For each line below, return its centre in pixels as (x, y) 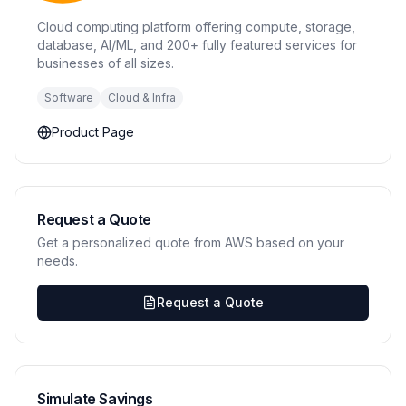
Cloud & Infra (142, 97)
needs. (58, 261)
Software (69, 97)
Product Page (93, 132)
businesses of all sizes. (106, 63)
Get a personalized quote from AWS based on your (191, 242)
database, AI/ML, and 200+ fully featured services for (197, 45)
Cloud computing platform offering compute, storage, (196, 27)
